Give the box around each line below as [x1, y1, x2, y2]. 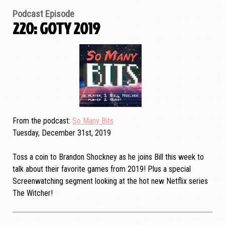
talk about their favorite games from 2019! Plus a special [13, 164, 191, 174]
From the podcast [13, 116, 69, 126]
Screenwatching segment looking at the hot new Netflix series [13, 176, 208, 186]
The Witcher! [13, 188, 53, 198]
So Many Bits [72, 116, 114, 126]
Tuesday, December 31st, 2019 [13, 128, 111, 138]
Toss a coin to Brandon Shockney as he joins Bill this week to [13, 152, 204, 162]
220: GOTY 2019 [13, 16, 100, 39]
